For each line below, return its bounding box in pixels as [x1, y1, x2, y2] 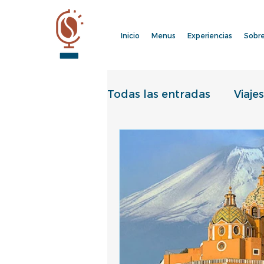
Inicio [121, 31, 140, 39]
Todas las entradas [107, 87, 210, 100]
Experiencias [187, 31, 232, 39]
